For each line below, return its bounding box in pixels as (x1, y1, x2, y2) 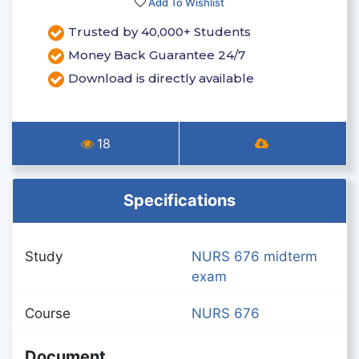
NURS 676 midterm (192, 248, 317, 264)
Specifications (123, 190, 236, 210)
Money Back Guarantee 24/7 (68, 47, 245, 63)
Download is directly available (68, 71, 254, 87)
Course (25, 305, 71, 321)
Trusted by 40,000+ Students (68, 24, 251, 40)
